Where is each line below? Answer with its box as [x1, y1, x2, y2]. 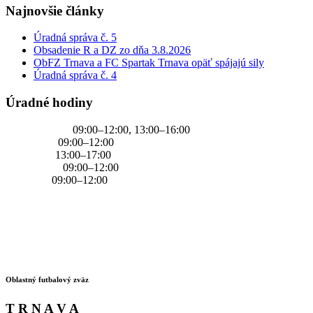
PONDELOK [6, 123, 70, 136]
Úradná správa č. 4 [34, 69, 117, 82]
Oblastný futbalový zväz [6, 275, 89, 284]
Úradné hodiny [6, 94, 93, 110]
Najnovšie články [6, 3, 104, 18]
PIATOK [6, 173, 49, 186]
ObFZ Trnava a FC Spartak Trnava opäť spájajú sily [34, 57, 264, 69]
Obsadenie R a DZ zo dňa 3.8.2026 [34, 44, 191, 57]
